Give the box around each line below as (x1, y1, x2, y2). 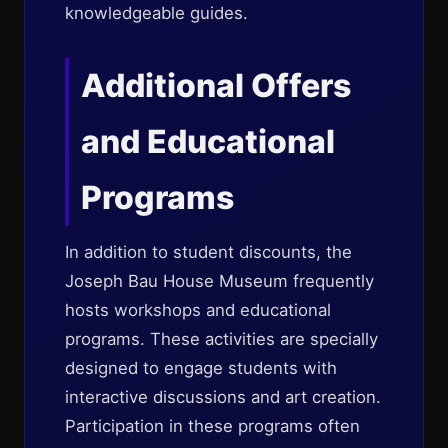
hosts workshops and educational (65, 300, 331, 320)
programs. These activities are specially (65, 329, 378, 349)
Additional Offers (81, 66, 351, 105)
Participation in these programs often (65, 416, 360, 436)
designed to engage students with (65, 358, 337, 378)
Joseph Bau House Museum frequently (65, 271, 374, 291)
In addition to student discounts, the (65, 242, 352, 262)
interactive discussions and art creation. (65, 387, 381, 407)
